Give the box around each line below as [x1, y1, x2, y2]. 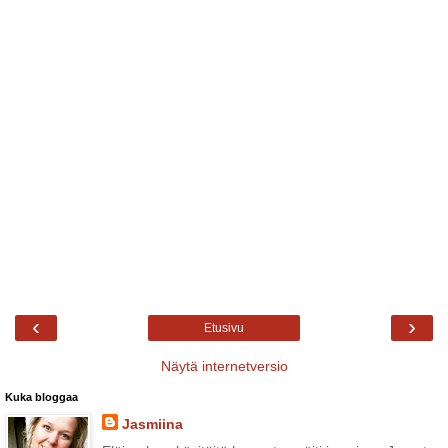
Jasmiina [121, 415, 183, 432]
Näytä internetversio [160, 357, 288, 374]
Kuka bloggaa [5, 390, 78, 403]
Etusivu [204, 320, 244, 335]
